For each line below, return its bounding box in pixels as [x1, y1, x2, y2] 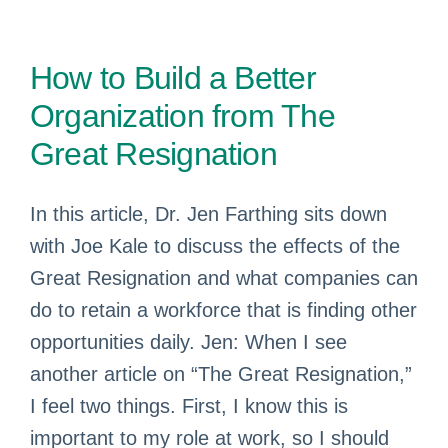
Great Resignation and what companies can [30, 267, 418, 289]
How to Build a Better [30, 60, 316, 96]
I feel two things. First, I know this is [30, 395, 348, 417]
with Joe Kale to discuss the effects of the [30, 235, 400, 257]
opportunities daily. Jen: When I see [30, 331, 347, 353]
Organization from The [30, 98, 335, 134]
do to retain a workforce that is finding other [30, 299, 417, 321]
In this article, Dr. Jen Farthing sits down [30, 203, 387, 225]
